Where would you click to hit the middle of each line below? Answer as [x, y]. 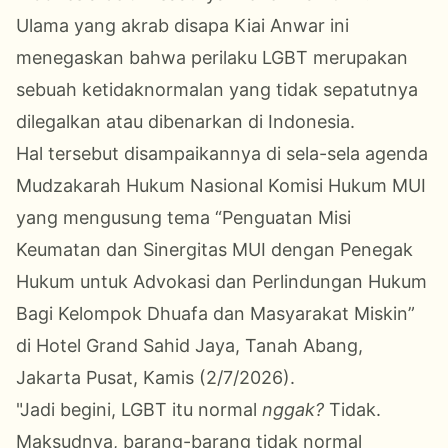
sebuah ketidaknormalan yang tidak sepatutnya [217, 89]
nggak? [293, 409]
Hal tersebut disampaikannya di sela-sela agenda [222, 153]
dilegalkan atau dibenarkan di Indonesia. [185, 121]
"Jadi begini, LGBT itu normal [136, 409]
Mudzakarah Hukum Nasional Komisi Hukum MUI [221, 185]
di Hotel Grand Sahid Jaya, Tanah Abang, [189, 345]
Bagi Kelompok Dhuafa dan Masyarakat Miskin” [215, 313]
